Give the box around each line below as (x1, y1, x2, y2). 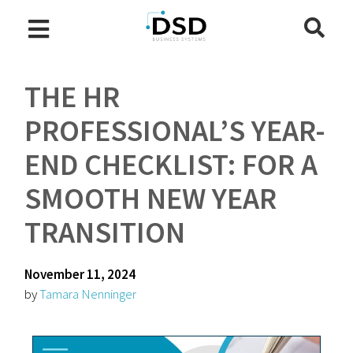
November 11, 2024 (24, 266, 136, 283)
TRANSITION (24, 214, 186, 251)
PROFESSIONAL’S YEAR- (24, 112, 326, 149)
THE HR (24, 78, 121, 115)
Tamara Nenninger (39, 285, 137, 303)
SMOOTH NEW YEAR (24, 180, 277, 217)
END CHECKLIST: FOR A (24, 146, 318, 183)
